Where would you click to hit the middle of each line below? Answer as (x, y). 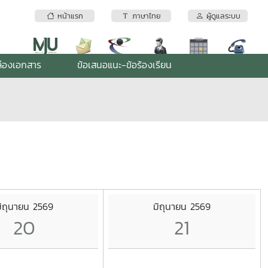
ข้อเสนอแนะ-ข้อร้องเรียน (124, 65)
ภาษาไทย (145, 16)
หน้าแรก (68, 16)
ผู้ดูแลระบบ (222, 16)
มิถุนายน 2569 (182, 206)
